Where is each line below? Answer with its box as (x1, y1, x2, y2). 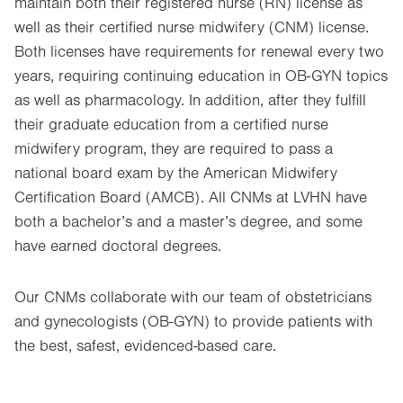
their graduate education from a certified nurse (14, 116, 328, 134)
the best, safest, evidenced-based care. (14, 337, 276, 355)
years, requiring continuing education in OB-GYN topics (14, 67, 388, 85)
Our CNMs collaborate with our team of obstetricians (14, 289, 372, 307)
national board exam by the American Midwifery (14, 165, 337, 183)
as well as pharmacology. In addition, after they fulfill (14, 92, 366, 110)
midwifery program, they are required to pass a (14, 140, 333, 158)
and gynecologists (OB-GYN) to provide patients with (14, 313, 372, 331)
